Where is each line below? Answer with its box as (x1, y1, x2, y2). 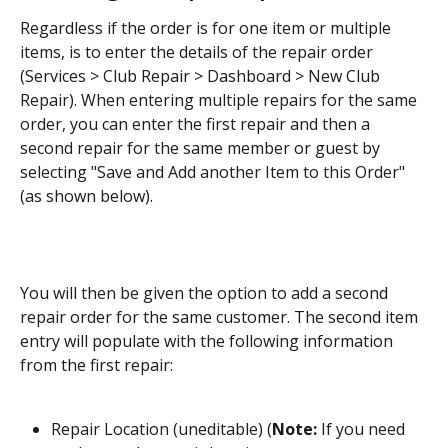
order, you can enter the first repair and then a (20, 113, 374, 136)
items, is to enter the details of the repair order (20, 41, 377, 64)
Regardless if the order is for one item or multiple (20, 17, 395, 40)
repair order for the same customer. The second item (20, 306, 422, 329)
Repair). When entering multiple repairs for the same (20, 89, 421, 112)
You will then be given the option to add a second (20, 282, 392, 305)
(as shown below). (20, 185, 153, 208)
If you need (321, 418, 409, 441)
